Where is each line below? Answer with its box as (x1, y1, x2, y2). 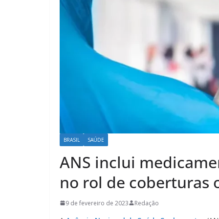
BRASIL (64, 136, 80, 143)
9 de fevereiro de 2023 (66, 198, 129, 207)
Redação (134, 198, 159, 207)
